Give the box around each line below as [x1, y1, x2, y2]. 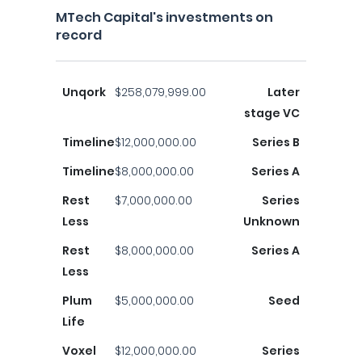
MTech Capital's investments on [56, 8, 273, 27]
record [56, 26, 102, 44]
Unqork [62, 84, 106, 100]
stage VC [244, 105, 300, 121]
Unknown [243, 213, 300, 229]
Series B [252, 134, 300, 150]
